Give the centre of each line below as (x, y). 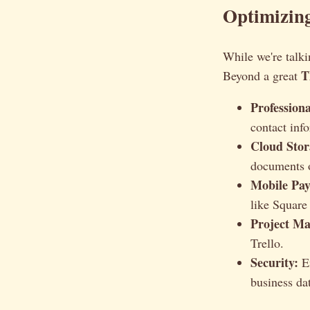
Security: (274, 262)
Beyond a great (262, 75)
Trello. (267, 243)
